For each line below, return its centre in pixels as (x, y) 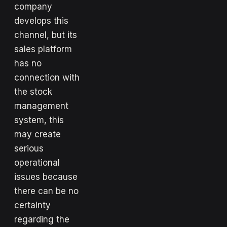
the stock (33, 91)
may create (37, 134)
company (33, 6)
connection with (47, 77)
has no (28, 63)
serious (29, 148)
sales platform (43, 49)
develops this (41, 21)
